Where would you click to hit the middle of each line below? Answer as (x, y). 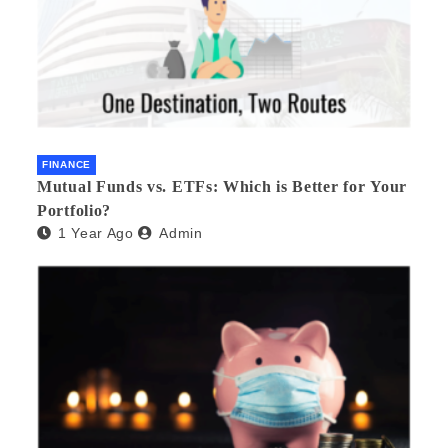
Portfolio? (74, 211)
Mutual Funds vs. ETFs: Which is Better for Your (222, 187)
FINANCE (66, 165)
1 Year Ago (95, 233)
